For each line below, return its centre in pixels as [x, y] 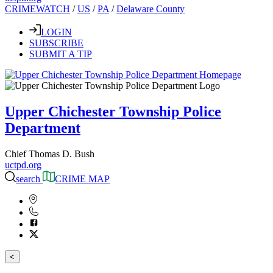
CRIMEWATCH [37, 9]
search [28, 179]
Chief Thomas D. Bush [50, 154]
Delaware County [151, 9]
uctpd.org [23, 165]
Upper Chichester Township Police [113, 112]
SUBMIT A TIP [61, 54]
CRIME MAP [83, 179]
